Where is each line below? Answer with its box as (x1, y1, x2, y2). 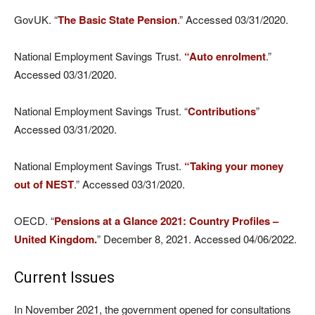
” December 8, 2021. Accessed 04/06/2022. (97, 231, 297, 246)
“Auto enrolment (181, 49, 266, 64)
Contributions (188, 103, 256, 119)
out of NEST (14, 176, 74, 192)
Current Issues (14, 269, 115, 286)
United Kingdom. (14, 231, 97, 247)
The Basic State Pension (58, 12, 177, 27)
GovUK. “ (14, 12, 58, 27)
